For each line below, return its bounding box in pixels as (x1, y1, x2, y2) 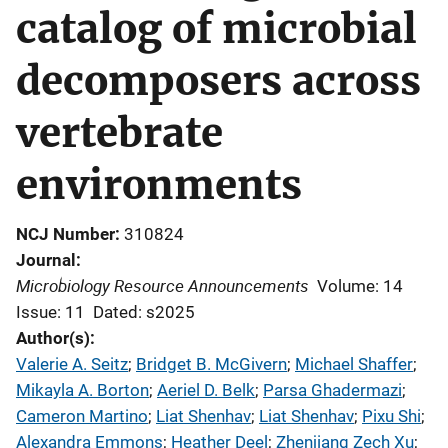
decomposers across (16, 56, 421, 106)
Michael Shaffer (295, 354, 413, 374)
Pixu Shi (362, 406, 421, 426)
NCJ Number (16, 224, 115, 244)
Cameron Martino (16, 406, 148, 426)
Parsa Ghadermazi (263, 380, 402, 400)
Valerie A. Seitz (16, 354, 128, 374)
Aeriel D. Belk (157, 380, 255, 400)
